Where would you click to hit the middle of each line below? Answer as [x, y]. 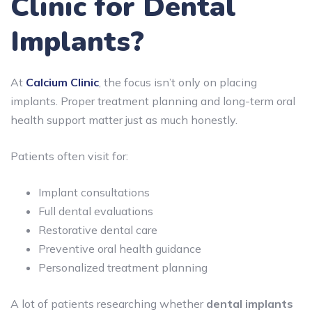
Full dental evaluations [96, 211]
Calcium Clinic [62, 82]
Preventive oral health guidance [120, 248]
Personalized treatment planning [123, 267]
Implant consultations [94, 192]
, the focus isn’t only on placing [178, 82]
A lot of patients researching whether [108, 303]
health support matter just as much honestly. [124, 119]
